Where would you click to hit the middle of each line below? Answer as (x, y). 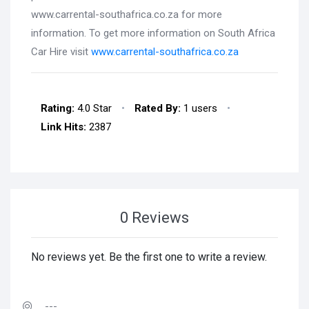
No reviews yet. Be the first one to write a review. (149, 257)
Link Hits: (63, 127)
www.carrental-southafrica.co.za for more (127, 14)
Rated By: (158, 108)
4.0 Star (93, 108)
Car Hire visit (61, 52)
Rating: (58, 108)
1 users (199, 108)
